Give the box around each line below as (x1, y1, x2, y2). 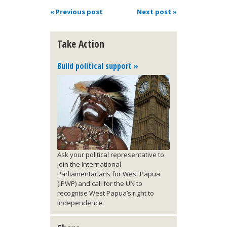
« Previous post (50, 7, 103, 17)
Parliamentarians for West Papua (57, 169, 160, 179)
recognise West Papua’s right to (57, 188, 154, 198)
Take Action (57, 37, 104, 51)
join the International (57, 160, 121, 169)
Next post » (137, 7, 177, 17)
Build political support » (57, 60, 138, 71)
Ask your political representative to (57, 150, 164, 160)
